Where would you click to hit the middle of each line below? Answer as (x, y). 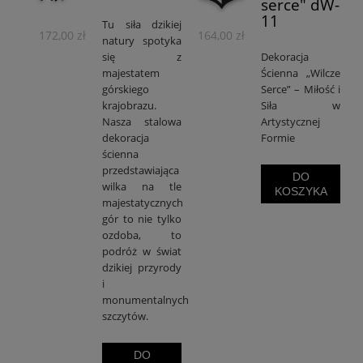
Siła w (301, 106)
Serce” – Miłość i (301, 90)
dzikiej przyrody (142, 268)
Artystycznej (290, 122)
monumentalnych (145, 300)
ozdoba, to (142, 235)
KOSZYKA (301, 192)
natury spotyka (142, 41)
